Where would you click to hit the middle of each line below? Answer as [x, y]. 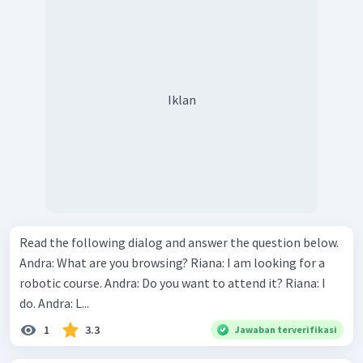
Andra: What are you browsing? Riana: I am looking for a [105, 262]
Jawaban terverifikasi [286, 329]
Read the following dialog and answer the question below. [179, 242]
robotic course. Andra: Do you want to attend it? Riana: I [62, 282]
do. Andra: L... [64, 303]
